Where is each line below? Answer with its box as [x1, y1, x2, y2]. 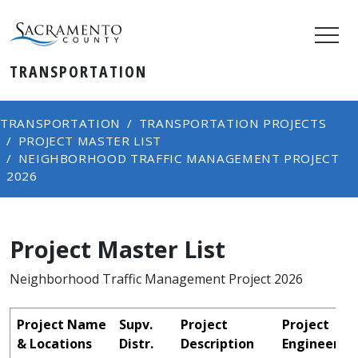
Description [181, 335, 254, 352]
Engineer [282, 335, 339, 352]
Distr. [119, 335, 153, 352]
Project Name [17, 316, 106, 333]
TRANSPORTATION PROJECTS [138, 115, 327, 131]
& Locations [17, 335, 92, 352]
